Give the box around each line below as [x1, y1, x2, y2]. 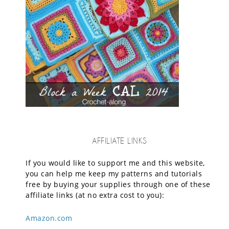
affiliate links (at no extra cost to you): [26, 190, 164, 200]
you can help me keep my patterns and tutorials [26, 169, 202, 178]
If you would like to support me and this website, [26, 158, 205, 168]
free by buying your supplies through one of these [26, 179, 211, 189]
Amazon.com [26, 213, 72, 223]
